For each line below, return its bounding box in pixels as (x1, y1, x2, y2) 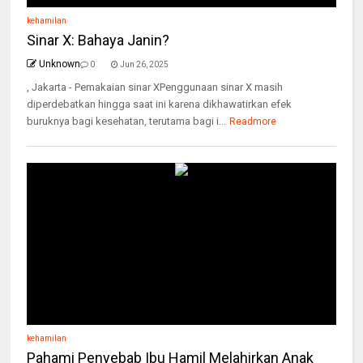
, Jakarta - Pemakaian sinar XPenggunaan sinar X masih (27, 81, 284, 94)
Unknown (39, 58, 81, 70)
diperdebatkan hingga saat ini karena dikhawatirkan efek (27, 98, 293, 111)
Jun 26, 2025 (120, 60, 169, 70)
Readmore (229, 116, 277, 128)
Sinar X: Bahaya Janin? (27, 32, 170, 49)
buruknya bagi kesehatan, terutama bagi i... (27, 115, 227, 128)
